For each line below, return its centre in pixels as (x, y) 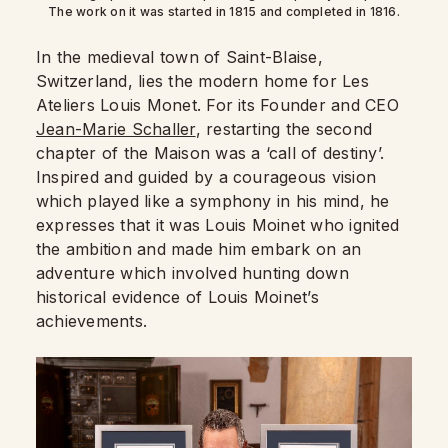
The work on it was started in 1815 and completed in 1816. (224, 11)
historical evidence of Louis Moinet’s (177, 296)
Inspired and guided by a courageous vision (206, 176)
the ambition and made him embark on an (199, 248)
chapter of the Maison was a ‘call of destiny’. (210, 152)
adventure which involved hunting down (192, 272)
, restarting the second (284, 128)
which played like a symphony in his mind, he (213, 200)
